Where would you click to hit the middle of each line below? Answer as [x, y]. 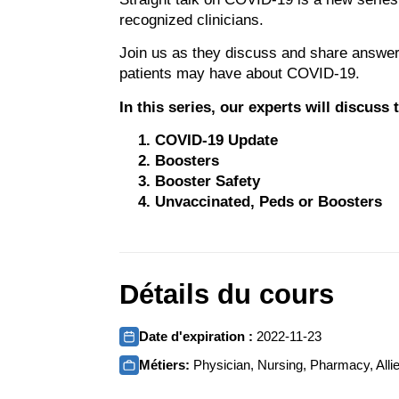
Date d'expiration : [198, 336]
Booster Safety [208, 182]
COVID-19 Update [217, 141]
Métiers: [167, 364]
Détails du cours [227, 294]
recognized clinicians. [192, 20]
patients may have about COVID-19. [240, 74]
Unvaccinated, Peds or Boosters [269, 202]
